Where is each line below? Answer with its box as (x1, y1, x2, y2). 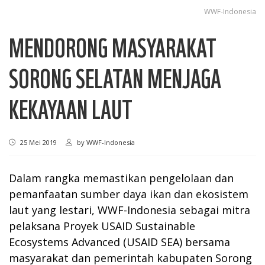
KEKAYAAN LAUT (9, 92, 132, 125)
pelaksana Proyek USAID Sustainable (9, 218, 195, 233)
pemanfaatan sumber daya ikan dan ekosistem (9, 186, 248, 201)
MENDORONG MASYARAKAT (9, 30, 216, 63)
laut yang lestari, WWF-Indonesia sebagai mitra (9, 202, 250, 217)
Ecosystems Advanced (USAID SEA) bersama (9, 234, 230, 249)
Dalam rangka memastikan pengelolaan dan (9, 170, 234, 185)
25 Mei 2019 (18, 137, 57, 147)
